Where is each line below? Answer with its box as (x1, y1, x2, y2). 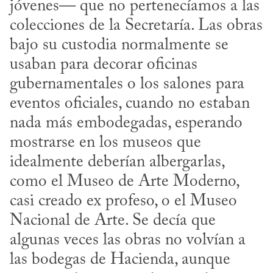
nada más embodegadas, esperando (10, 115, 243, 132)
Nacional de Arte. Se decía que (10, 212, 216, 229)
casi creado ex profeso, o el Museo (10, 193, 237, 210)
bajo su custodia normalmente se (10, 37, 229, 54)
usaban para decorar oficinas (10, 56, 197, 73)
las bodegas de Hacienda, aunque (10, 251, 230, 268)
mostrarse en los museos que (10, 134, 201, 151)
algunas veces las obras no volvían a (10, 232, 246, 249)
